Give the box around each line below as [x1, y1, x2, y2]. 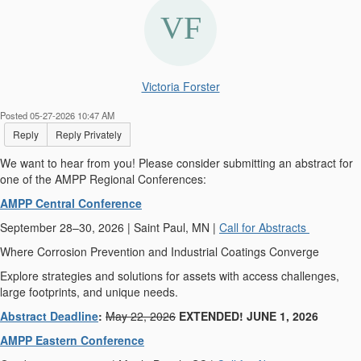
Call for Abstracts [219, 219, 309, 235]
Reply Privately [56, 127, 122, 141]
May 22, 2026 [106, 308, 176, 324]
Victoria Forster [141, 78, 220, 94]
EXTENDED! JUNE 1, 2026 [179, 308, 318, 324]
